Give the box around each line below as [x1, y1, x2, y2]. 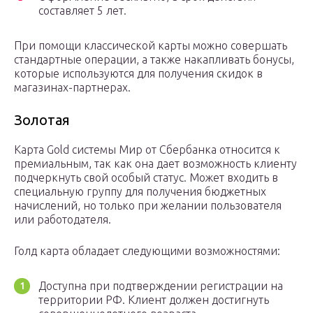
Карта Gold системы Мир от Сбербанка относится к [14, 143, 280, 156]
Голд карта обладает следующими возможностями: [14, 245, 280, 258]
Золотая [14, 112, 70, 129]
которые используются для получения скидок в [14, 67, 263, 80]
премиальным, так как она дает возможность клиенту [14, 157, 297, 170]
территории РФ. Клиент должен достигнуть [38, 293, 269, 307]
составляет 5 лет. [38, 4, 126, 17]
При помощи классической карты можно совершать [14, 39, 287, 52]
